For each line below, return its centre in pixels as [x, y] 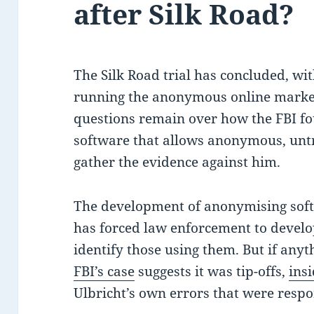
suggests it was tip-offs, [212, 272]
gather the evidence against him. [177, 162]
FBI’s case [104, 272]
